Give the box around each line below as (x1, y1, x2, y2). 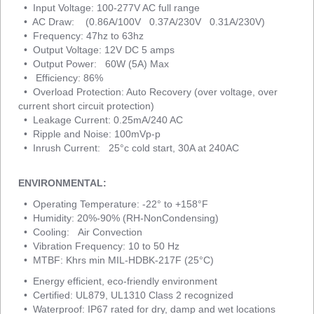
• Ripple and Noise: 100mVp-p (18, 128, 161, 139)
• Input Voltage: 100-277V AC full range (18, 2, 200, 13)
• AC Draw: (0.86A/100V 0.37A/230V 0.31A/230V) (18, 16, 265, 27)
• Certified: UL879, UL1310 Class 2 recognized (18, 289, 233, 301)
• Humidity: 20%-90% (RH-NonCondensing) (18, 212, 219, 224)
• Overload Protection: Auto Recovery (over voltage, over (18, 86, 278, 97)
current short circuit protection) (18, 100, 154, 111)
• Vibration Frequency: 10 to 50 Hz (18, 240, 179, 252)
